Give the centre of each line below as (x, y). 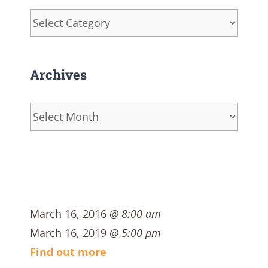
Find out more (68, 252)
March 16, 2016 (70, 213)
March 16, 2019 (70, 232)
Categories (56, 18)
